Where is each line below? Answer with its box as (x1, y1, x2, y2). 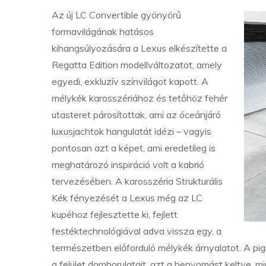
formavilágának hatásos (52, 26, 154, 37)
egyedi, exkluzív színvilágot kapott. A (52, 75, 208, 87)
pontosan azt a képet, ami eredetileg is (52, 142, 216, 154)
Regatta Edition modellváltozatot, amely (52, 59, 222, 71)
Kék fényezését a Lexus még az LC (52, 192, 202, 204)
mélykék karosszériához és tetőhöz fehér (52, 92, 227, 104)
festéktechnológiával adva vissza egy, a (52, 225, 221, 237)
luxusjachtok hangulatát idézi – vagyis (52, 125, 211, 137)
